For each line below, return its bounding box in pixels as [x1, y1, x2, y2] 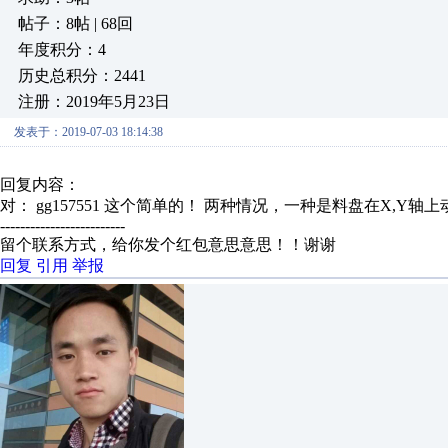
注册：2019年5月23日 [18, 93, 170, 110]
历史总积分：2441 [18, 67, 146, 84]
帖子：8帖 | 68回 [18, 15, 133, 32]
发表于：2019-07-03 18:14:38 [14, 125, 163, 139]
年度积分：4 [18, 41, 106, 58]
